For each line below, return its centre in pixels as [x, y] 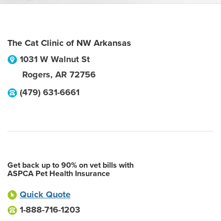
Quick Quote [45, 194]
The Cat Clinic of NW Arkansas [69, 43]
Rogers [36, 74]
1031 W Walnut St [55, 59]
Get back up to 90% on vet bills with [71, 165]
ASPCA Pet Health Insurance [59, 174]
